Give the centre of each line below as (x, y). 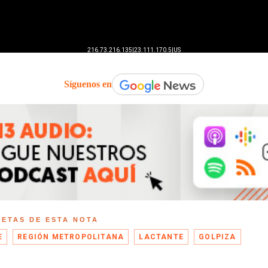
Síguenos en (88, 84)
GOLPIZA (217, 237)
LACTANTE (162, 237)
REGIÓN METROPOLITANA (71, 237)
